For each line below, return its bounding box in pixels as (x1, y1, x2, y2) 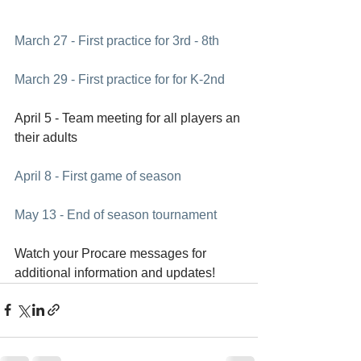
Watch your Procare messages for (15, 246, 210, 260)
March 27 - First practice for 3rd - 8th (15, 33, 219, 48)
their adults (15, 130, 77, 144)
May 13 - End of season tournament (15, 207, 217, 222)
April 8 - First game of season (15, 168, 181, 183)
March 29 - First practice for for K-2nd (15, 72, 225, 86)
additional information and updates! (15, 265, 215, 280)
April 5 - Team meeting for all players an (15, 110, 243, 125)
